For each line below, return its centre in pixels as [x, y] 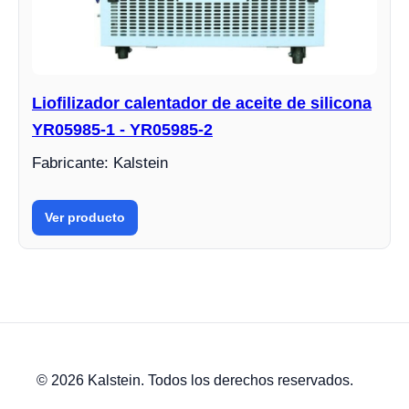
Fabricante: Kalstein [100, 163]
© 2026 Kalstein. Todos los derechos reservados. [195, 380]
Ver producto [85, 217]
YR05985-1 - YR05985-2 [122, 129]
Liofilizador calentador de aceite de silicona [202, 103]
